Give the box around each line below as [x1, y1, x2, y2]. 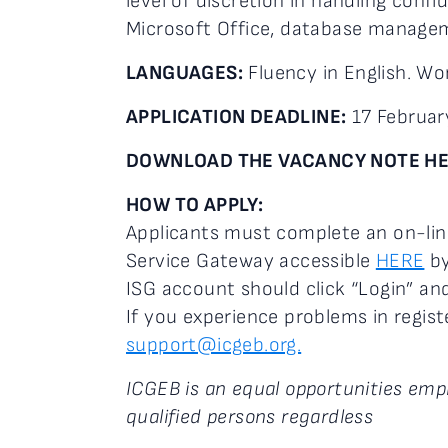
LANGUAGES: [126, 61, 243, 85]
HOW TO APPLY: [126, 193, 264, 217]
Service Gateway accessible [126, 249, 376, 273]
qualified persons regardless [126, 405, 374, 429]
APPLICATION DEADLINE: [126, 105, 347, 129]
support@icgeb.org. [126, 333, 302, 357]
